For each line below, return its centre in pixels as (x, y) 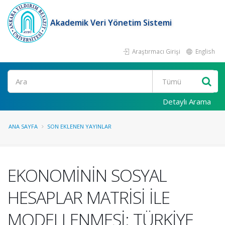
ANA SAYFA (23, 126)
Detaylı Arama (187, 101)
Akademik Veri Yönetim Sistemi (111, 23)
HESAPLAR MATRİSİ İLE (89, 197)
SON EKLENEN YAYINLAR (79, 126)
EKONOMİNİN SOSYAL (87, 175)
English (204, 51)
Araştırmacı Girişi (155, 51)
